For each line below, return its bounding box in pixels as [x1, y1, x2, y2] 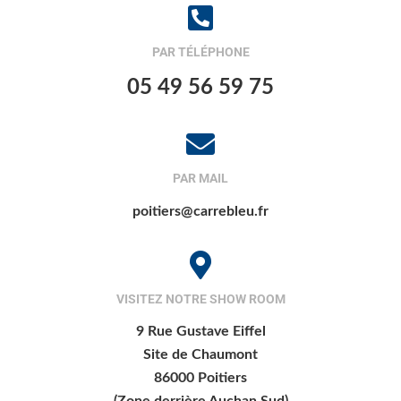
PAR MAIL [173, 171, 228, 185]
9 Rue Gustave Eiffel [135, 324, 266, 338]
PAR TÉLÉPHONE [151, 45, 250, 59]
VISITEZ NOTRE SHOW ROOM [115, 292, 286, 306]
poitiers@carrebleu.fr [132, 204, 269, 218]
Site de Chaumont [143, 347, 258, 362]
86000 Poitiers [154, 371, 247, 385]
